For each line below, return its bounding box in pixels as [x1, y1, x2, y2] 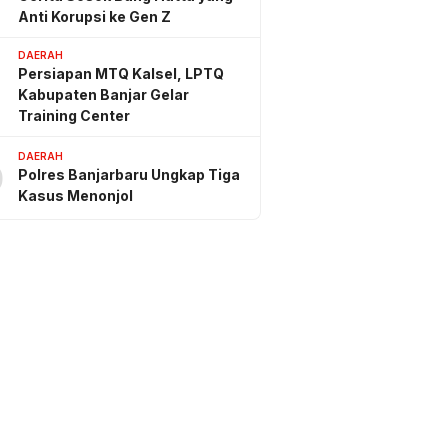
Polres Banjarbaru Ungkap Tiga [18, 166, 240, 184]
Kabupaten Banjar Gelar [18, 85, 189, 103]
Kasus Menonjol [18, 187, 133, 205]
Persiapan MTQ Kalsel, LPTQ [18, 64, 224, 82]
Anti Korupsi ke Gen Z [18, 7, 171, 25]
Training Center [18, 106, 130, 124]
